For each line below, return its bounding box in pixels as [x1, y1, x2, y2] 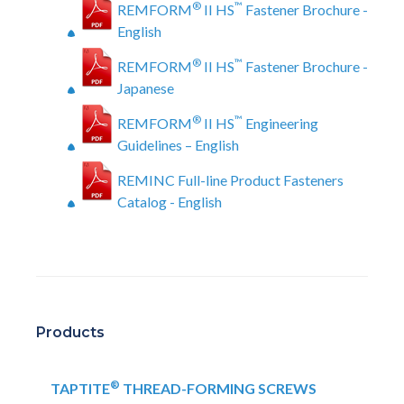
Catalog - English [117, 193, 222, 210]
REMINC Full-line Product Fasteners [117, 171, 344, 188]
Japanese [117, 79, 174, 96]
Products [36, 324, 105, 341]
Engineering [243, 115, 318, 132]
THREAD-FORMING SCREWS [120, 380, 317, 397]
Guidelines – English [117, 136, 239, 153]
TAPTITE [50, 380, 110, 397]
